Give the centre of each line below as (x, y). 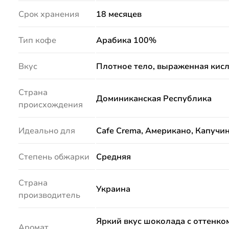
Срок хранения (49, 15)
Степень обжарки (54, 157)
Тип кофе (37, 41)
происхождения (50, 105)
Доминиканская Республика (154, 99)
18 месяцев (119, 15)
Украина (113, 189)
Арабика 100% (126, 41)
